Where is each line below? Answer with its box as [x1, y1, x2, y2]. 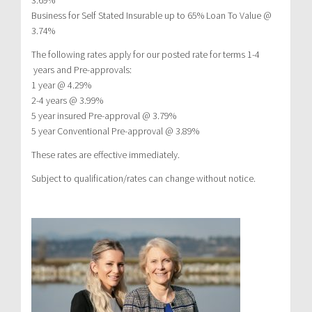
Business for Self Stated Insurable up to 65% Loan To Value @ [31, 8, 272, 22]
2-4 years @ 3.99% [31, 93, 103, 107]
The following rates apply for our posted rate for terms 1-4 [31, 47, 260, 61]
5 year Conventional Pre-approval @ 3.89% [31, 124, 199, 137]
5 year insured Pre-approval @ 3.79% [31, 109, 176, 122]
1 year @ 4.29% [31, 78, 91, 91]
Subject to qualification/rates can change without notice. [31, 171, 256, 185]
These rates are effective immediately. [31, 148, 180, 161]
